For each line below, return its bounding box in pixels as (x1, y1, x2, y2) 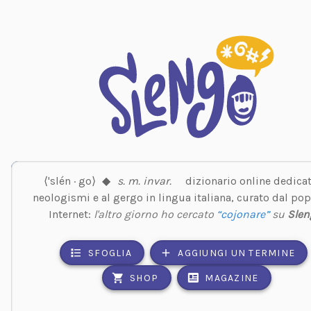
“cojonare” (217, 207, 270, 221)
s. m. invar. (117, 174, 171, 187)
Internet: (49, 207, 94, 221)
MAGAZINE (205, 271, 259, 284)
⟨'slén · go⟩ (43, 174, 96, 187)
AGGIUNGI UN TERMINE (178, 246, 296, 259)
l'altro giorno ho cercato (94, 207, 217, 221)
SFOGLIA (88, 246, 132, 259)
